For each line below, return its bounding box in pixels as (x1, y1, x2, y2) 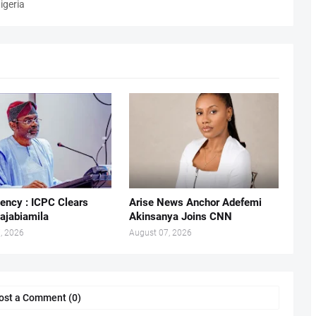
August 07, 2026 (128, 228, 192, 238)
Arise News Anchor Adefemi (128, 196, 262, 209)
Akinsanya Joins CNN (128, 210, 232, 223)
